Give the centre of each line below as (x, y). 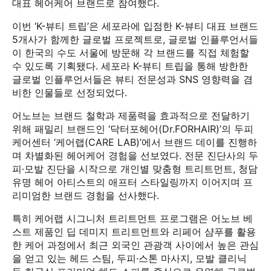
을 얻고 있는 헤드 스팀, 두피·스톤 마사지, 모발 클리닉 (129, 258)
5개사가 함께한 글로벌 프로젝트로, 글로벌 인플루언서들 (135, 39)
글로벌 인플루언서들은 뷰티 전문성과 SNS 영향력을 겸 (132, 79)
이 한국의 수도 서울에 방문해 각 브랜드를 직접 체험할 (131, 53)
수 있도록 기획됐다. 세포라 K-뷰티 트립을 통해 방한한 (130, 66)
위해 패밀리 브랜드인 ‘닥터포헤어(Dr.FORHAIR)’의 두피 (133, 129)
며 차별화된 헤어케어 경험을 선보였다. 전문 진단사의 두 (135, 155)
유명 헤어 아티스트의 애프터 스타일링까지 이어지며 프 (132, 182)
